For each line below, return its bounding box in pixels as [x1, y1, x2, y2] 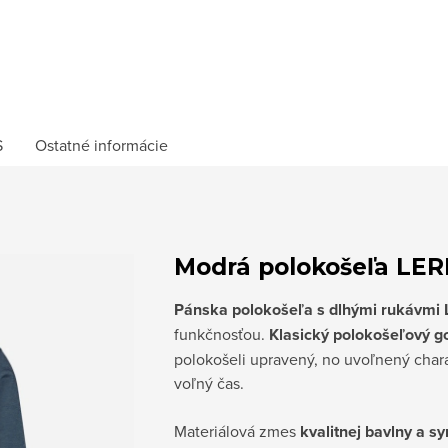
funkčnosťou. [174, 323, 269, 345]
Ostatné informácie [35, 134, 168, 156]
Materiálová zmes [174, 420, 300, 442]
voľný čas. [174, 372, 244, 394]
